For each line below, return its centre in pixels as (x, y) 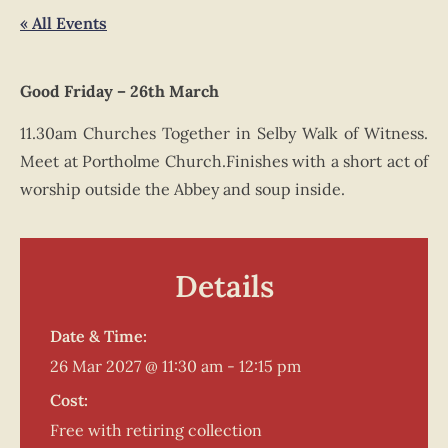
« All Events (63, 23)
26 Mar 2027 (95, 365)
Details (224, 285)
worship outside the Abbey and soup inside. (182, 189)
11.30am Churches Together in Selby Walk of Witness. (224, 133)
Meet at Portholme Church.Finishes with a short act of (224, 161)
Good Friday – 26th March (119, 91)
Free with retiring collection (156, 429)
